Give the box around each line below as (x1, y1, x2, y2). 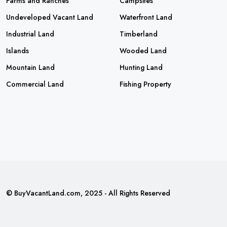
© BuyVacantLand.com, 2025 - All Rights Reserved (6, 187, 170, 198)
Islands (6, 46, 29, 56)
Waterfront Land (120, 12, 172, 22)
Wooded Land (120, 46, 167, 56)
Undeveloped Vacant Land (6, 12, 93, 22)
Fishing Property (120, 79, 171, 89)
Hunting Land (120, 62, 163, 72)
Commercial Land (6, 79, 64, 89)
